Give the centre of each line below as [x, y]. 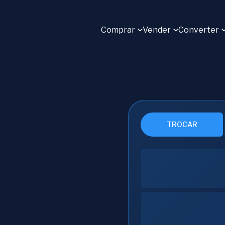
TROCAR [182, 124]
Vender [157, 30]
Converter [199, 30]
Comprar [118, 30]
